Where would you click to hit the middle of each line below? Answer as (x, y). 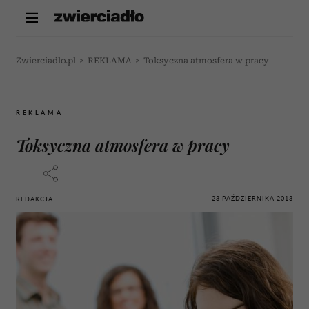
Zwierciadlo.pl (46, 61)
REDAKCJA (34, 199)
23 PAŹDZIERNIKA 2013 (252, 198)
